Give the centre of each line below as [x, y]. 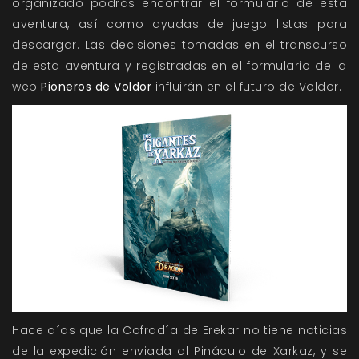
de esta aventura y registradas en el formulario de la [179, 66]
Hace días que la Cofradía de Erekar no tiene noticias [179, 331]
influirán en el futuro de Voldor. [246, 87]
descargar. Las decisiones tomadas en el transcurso [179, 45]
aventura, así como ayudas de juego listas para [179, 24]
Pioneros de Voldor [96, 87]
